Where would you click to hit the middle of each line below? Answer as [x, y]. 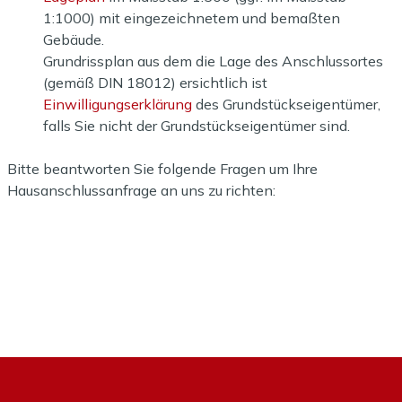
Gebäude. [74, 39]
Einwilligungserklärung [118, 104]
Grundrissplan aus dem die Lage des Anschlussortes [213, 61]
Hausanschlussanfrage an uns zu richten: [141, 190]
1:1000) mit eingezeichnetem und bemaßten [192, 18]
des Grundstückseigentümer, [286, 104]
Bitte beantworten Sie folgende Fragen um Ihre [162, 169]
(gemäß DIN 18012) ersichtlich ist [155, 83]
